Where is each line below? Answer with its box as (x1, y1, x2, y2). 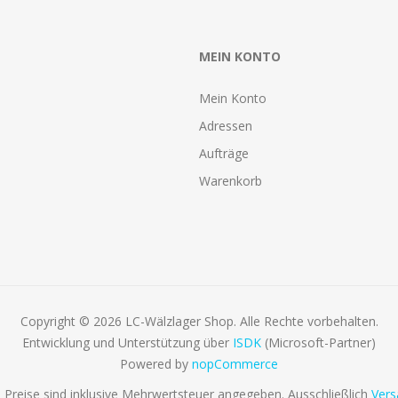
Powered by (120, 354, 192, 372)
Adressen (199, 116, 252, 134)
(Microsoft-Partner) (261, 333, 376, 351)
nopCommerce (192, 354, 278, 372)
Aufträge (199, 144, 249, 162)
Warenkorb (199, 171, 262, 189)
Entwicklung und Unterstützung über (22, 333, 233, 351)
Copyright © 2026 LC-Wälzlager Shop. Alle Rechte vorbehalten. (20, 312, 378, 330)
